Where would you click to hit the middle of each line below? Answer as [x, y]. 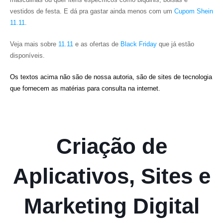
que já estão [175, 44]
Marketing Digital [111, 206]
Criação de [111, 146]
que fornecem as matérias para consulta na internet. [85, 88]
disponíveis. [27, 56]
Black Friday [139, 44]
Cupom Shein [194, 11]
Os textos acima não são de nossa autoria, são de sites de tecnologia [111, 77]
